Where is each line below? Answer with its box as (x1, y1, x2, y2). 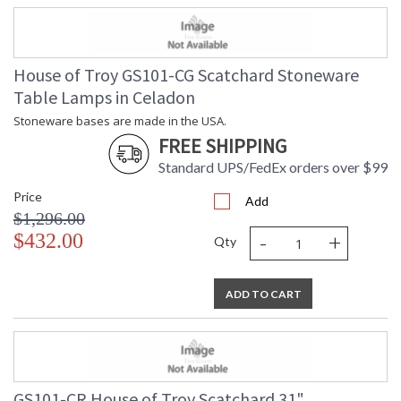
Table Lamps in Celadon (13, 86, 195, 109)
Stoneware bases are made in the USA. (13, 113, 226, 130)
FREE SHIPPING (158, 133, 286, 159)
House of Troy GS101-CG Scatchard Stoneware (13, 64, 359, 87)
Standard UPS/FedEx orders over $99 (158, 158, 388, 176)
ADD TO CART (225, 287, 302, 302)
